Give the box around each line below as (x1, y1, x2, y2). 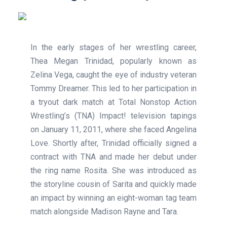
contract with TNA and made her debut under (30, 152, 197, 162)
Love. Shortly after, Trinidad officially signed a (30, 138, 197, 148)
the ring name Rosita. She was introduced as (30, 165, 197, 175)
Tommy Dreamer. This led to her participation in (30, 83, 197, 93)
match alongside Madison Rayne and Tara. (30, 206, 178, 216)
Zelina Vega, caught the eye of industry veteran (30, 69, 197, 80)
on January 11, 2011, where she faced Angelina (30, 124, 197, 134)
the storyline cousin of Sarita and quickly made (30, 179, 197, 189)
